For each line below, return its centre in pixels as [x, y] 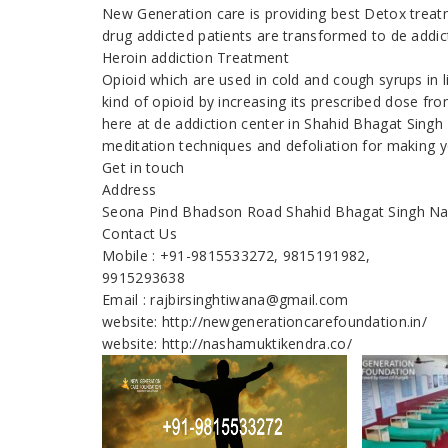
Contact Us [139, 234]
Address [129, 190]
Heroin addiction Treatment [195, 58]
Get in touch [143, 168]
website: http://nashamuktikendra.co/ [227, 344]
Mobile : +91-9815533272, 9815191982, [236, 256]
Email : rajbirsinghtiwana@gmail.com [225, 300]
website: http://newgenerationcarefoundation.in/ [265, 322]
